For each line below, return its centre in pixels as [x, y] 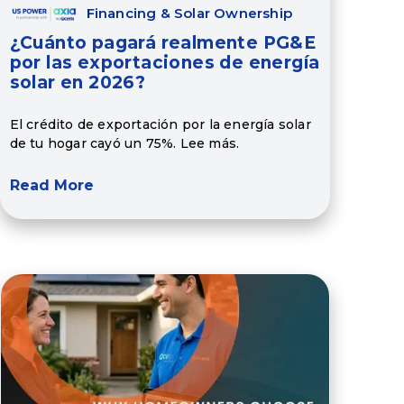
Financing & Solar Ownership [189, 14]
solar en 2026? [78, 83]
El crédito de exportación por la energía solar [160, 124]
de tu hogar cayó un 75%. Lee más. [124, 143]
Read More [51, 186]
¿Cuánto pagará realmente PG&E [163, 43]
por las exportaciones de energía [165, 63]
